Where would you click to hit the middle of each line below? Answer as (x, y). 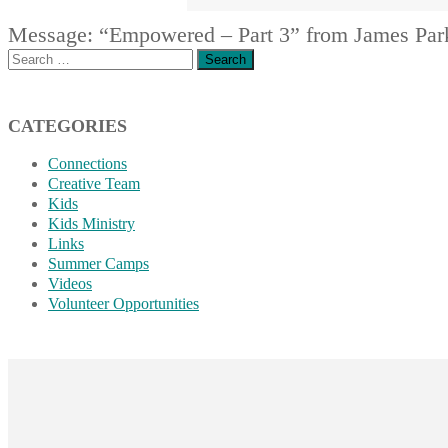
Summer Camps (98, 263)
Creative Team (94, 183)
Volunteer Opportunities (123, 303)
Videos (70, 283)
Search (28, 57)
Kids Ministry (91, 223)
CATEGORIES (67, 126)
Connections (87, 163)
